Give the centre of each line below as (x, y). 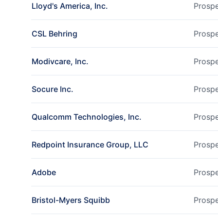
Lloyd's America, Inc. (70, 6)
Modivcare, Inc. (60, 61)
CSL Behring (54, 34)
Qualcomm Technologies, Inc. (87, 117)
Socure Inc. (53, 89)
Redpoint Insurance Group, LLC (90, 145)
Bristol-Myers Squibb (71, 200)
